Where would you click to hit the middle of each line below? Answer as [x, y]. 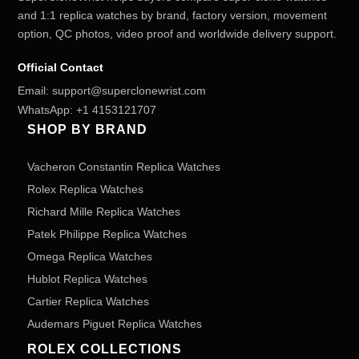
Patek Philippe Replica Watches [107, 234]
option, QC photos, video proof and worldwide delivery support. [177, 34]
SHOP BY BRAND [87, 129]
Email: [35, 91]
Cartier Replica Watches [88, 301]
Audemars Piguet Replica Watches [115, 324]
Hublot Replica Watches [87, 279]
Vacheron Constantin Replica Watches [124, 167]
